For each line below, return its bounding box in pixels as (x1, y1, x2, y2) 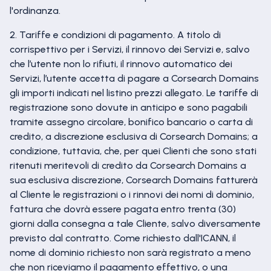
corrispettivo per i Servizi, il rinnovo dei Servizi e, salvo (10, 44, 250, 55)
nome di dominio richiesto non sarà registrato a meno (10, 247, 251, 258)
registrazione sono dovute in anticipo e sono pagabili (10, 102, 247, 113)
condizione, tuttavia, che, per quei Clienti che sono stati (10, 145, 256, 157)
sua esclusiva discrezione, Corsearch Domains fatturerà (10, 174, 258, 186)
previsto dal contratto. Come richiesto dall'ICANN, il (10, 232, 236, 244)
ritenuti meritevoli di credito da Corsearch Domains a (10, 160, 246, 171)
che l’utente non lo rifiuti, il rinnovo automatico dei (10, 58, 232, 70)
